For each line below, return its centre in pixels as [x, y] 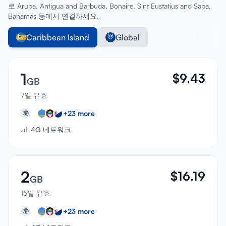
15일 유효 [36, 193]
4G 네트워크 [51, 129]
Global [128, 37]
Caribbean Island [58, 37]
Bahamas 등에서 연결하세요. [53, 16]
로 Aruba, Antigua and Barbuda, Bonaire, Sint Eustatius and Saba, [109, 6]
